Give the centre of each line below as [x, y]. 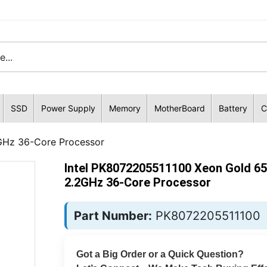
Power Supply [68, 108]
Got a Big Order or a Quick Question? [160, 254]
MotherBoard [179, 108]
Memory [125, 108]
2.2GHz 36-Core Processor [137, 182]
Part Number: [113, 216]
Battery [233, 108]
